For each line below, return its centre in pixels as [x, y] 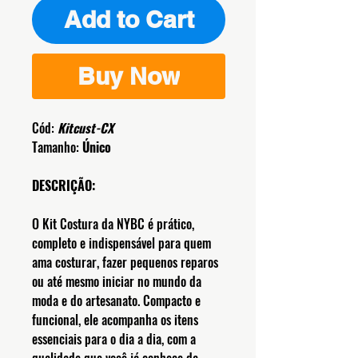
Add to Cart [129, 20]
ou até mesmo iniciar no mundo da [117, 282]
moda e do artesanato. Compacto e [116, 301]
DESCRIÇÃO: [65, 186]
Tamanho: [57, 147]
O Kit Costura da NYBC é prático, [113, 224]
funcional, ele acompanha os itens [115, 320]
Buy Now [129, 76]
